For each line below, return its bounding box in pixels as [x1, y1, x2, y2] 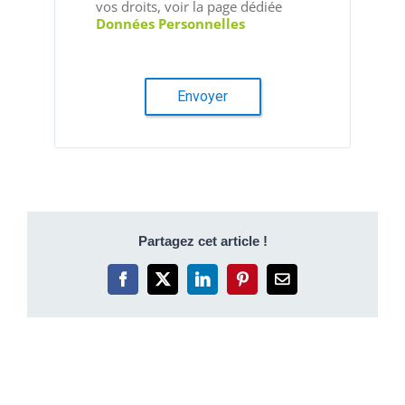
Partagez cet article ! [137, 233, 268, 250]
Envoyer [177, 88, 228, 106]
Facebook [121, 278, 182, 293]
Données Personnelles [96, 14, 245, 33]
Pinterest [240, 278, 296, 293]
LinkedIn [201, 278, 259, 293]
